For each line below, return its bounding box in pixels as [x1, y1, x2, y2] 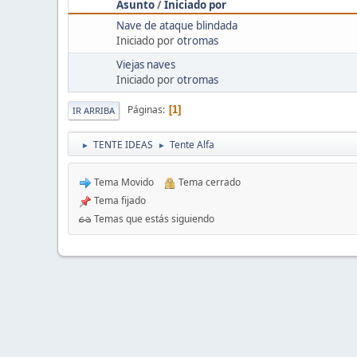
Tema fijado [92, 193, 146, 207]
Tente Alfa [170, 137, 214, 151]
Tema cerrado [176, 175, 241, 189]
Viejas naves [116, 57, 175, 72]
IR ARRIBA [73, 104, 115, 116]
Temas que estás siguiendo [92, 211, 214, 226]
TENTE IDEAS [93, 137, 153, 151]
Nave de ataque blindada [116, 18, 237, 33]
